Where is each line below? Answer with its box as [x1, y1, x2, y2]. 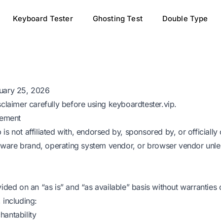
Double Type [162, 14, 208, 23]
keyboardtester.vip [108, 99, 175, 109]
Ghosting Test [92, 14, 143, 23]
